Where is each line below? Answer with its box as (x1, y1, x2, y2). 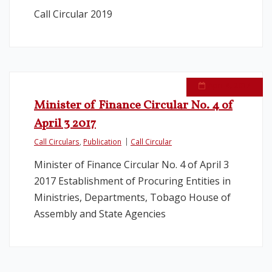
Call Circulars (34, 137, 80, 146)
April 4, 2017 (208, 80, 251, 90)
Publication (83, 137, 121, 146)
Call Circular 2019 (34, 7, 112, 21)
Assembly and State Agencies (34, 207, 166, 220)
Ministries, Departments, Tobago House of (34, 191, 231, 204)
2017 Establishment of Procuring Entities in (34, 174, 231, 188)
